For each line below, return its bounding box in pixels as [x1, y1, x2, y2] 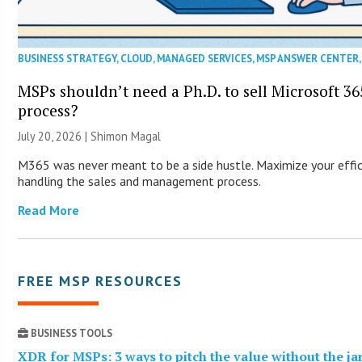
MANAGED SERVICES [157, 51, 253, 65]
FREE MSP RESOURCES [18, 271, 183, 290]
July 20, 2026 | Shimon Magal [18, 128, 162, 144]
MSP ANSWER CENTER [256, 51, 360, 65]
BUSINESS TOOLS [28, 326, 113, 340]
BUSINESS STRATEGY [18, 51, 117, 65]
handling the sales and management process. [18, 172, 262, 189]
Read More [18, 201, 80, 218]
